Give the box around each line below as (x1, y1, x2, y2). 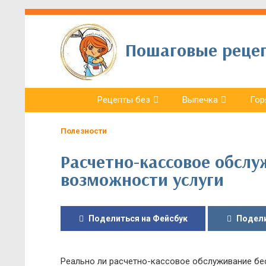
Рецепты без (97, 94, 150, 105)
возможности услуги (61, 168, 224, 191)
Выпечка (182, 94, 218, 105)
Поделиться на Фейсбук (88, 214, 188, 223)
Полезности (61, 126, 107, 135)
